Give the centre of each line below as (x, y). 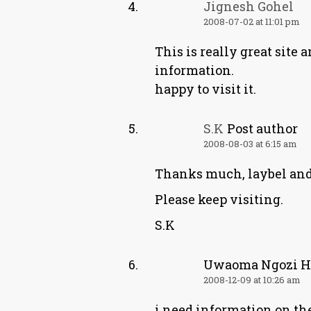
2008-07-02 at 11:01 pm (252, 22)
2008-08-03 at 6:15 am (250, 144)
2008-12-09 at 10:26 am (252, 280)
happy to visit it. (205, 89)
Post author (262, 128)
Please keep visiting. (219, 199)
